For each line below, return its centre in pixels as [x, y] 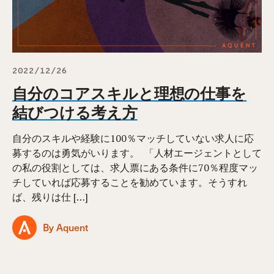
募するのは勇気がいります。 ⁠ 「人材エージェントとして [137, 153]
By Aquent [65, 227]
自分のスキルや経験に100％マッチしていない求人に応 [133, 138]
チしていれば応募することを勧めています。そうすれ [130, 182]
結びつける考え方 [75, 111]
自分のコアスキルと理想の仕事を [130, 92]
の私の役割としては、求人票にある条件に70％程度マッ [135, 167]
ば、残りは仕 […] [50, 197]
